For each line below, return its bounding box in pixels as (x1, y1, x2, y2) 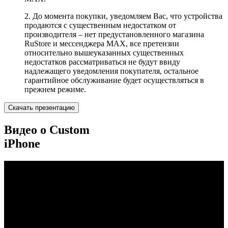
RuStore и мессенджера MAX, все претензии (24, 39, 179, 48)
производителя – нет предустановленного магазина (24, 30, 204, 39)
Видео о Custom (4, 123, 90, 137)
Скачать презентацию (8, 104, 75, 112)
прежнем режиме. (24, 85, 86, 94)
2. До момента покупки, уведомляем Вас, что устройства (24, 12, 222, 21)
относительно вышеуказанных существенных (24, 48, 184, 58)
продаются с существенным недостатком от (24, 21, 176, 30)
